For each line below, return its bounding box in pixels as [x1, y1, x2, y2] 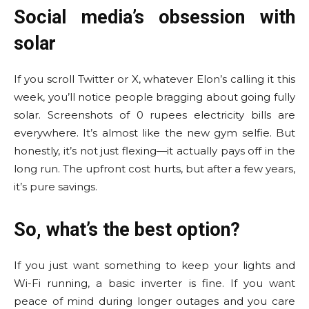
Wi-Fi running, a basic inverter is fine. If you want [14, 277, 295, 290]
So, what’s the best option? [14, 219, 240, 241]
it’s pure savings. [14, 180, 97, 193]
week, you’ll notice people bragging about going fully [14, 90, 295, 103]
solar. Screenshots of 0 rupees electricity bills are [14, 108, 295, 121]
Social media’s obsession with [14, 6, 295, 28]
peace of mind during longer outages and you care [14, 295, 295, 308]
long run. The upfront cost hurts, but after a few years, [14, 162, 295, 175]
